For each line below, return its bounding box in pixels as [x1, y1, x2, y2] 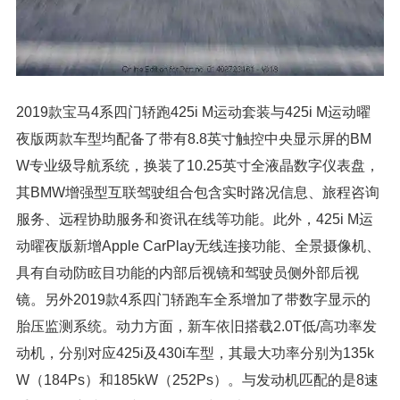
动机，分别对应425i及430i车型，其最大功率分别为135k [16, 345, 374, 361]
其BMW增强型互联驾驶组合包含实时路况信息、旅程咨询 [16, 184, 379, 200]
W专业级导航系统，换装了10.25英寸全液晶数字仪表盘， [16, 157, 379, 173]
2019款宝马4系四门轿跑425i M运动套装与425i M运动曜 [16, 104, 371, 120]
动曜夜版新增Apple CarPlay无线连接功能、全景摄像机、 [16, 237, 380, 254]
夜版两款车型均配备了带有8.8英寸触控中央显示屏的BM [16, 130, 371, 146]
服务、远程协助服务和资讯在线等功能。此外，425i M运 [16, 211, 373, 227]
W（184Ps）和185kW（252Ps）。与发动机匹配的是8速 [16, 371, 379, 387]
